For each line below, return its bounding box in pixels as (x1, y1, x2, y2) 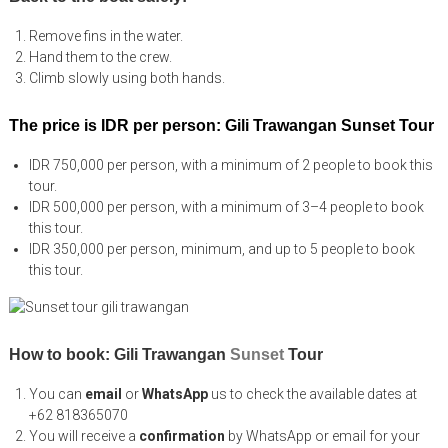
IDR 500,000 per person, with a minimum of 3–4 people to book (28, 198, 424, 215)
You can (28, 385, 85, 402)
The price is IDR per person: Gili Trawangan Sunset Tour (8, 116, 434, 134)
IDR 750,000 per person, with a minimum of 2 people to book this (28, 156, 433, 173)
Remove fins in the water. (28, 27, 183, 44)
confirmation (138, 427, 225, 444)
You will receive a (28, 427, 139, 444)
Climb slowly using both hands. (28, 69, 225, 86)
